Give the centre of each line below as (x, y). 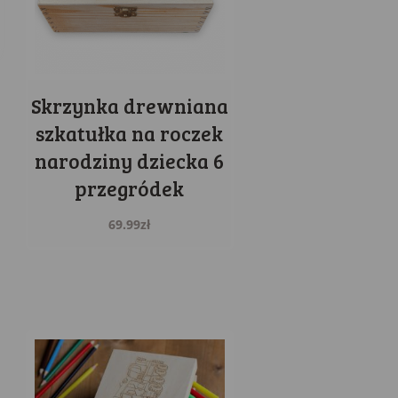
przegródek (130, 189)
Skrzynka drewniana (129, 106)
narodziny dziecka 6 (130, 161)
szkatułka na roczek (130, 134)
